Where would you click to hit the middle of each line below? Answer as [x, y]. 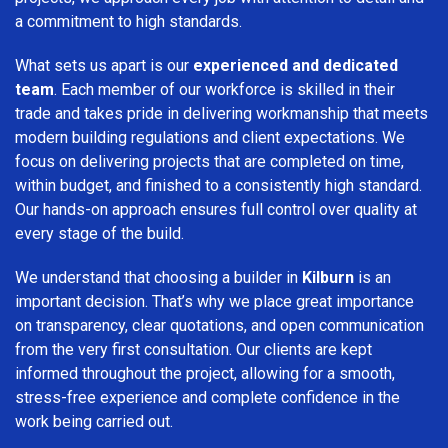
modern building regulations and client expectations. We [210, 137]
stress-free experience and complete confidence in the [207, 397]
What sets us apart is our [104, 65]
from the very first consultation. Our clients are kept [193, 349]
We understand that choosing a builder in [158, 277]
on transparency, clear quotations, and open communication [219, 325]
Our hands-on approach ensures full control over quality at [216, 209]
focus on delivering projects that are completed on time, [209, 161]
